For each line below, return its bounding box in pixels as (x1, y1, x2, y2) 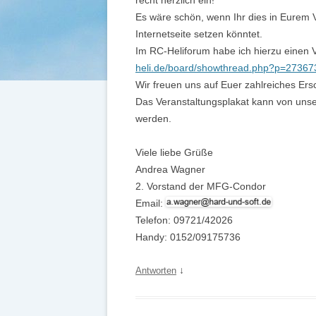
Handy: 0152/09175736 (135, 231, 241, 243)
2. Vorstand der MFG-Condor (135, 181, 266, 192)
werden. (135, 113, 171, 124)
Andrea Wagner (135, 164, 205, 175)
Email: (135, 197, 166, 209)
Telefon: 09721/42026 (135, 214, 233, 226)
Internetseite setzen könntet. (135, 28, 262, 39)
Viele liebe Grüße (135, 147, 213, 158)
